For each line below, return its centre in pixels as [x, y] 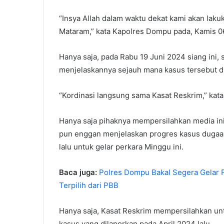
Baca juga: [79, 172]
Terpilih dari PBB [89, 185]
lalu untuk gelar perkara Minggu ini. [121, 147]
